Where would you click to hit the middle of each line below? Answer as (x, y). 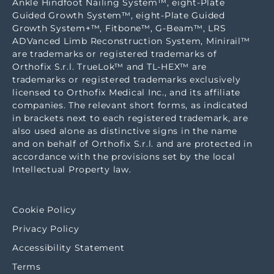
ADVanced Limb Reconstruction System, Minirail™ (131, 41)
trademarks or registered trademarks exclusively (127, 80)
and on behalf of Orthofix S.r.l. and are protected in (132, 144)
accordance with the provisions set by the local (124, 157)
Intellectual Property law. (72, 169)
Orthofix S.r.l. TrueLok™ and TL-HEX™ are (109, 67)
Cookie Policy (44, 210)
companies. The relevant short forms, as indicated (130, 105)
